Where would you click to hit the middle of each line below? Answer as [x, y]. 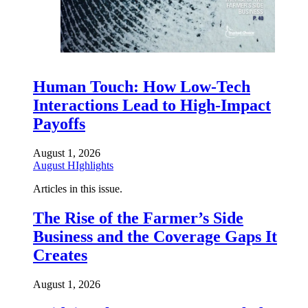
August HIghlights [73, 165]
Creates [60, 255]
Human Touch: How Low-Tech [142, 86]
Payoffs [59, 123]
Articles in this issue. [78, 188]
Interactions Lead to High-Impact [152, 105]
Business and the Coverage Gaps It [155, 236]
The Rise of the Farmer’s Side [138, 218]
